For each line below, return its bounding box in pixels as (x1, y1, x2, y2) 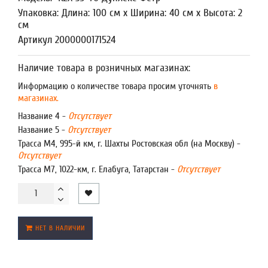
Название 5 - (18, 124, 68, 135)
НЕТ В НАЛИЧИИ (33, 224, 85, 232)
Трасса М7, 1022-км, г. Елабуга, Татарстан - (18, 164, 177, 175)
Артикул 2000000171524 (18, 33, 115, 46)
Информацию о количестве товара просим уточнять (18, 81, 211, 92)
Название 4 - (18, 111, 68, 121)
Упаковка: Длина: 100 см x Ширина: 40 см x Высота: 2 (18, 7, 242, 19)
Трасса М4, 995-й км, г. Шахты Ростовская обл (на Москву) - (18, 138, 240, 149)
